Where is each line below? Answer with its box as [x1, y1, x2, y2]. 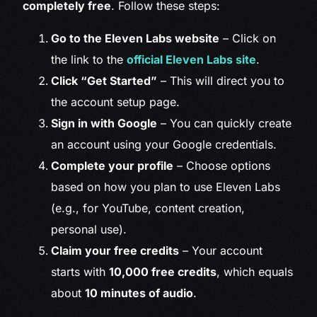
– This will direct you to [157, 74, 285, 88]
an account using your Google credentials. [51, 137, 277, 152]
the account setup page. [51, 95, 180, 110]
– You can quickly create [157, 116, 292, 131]
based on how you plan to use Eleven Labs [51, 180, 281, 195]
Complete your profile [51, 158, 174, 173]
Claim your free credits [51, 243, 180, 258]
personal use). [51, 222, 127, 237]
